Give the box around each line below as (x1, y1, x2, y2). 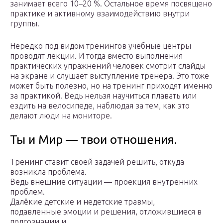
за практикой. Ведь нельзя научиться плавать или (10, 91, 197, 101)
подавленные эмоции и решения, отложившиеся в (10, 207, 202, 217)
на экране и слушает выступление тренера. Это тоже (10, 71, 209, 81)
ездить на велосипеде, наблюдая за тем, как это (10, 101, 190, 111)
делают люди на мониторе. (10, 111, 112, 120)
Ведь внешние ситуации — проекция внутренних (10, 177, 198, 187)
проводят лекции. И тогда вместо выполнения (10, 51, 183, 61)
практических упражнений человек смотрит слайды (10, 61, 206, 71)
